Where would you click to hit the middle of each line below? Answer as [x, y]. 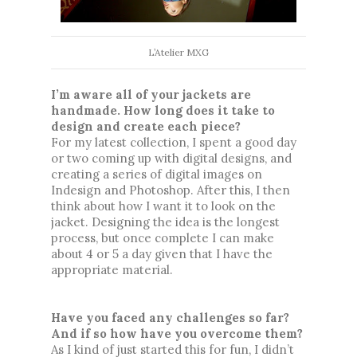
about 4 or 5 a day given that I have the [162, 254]
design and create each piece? [147, 126]
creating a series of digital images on [157, 174]
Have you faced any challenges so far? [170, 318]
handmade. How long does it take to [163, 110]
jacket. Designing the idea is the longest [165, 222]
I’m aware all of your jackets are [151, 94]
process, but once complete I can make [163, 238]
